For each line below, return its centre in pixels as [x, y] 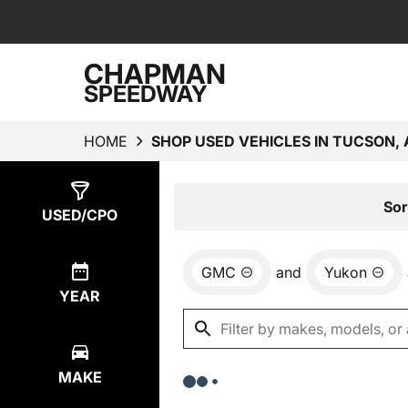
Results [221, 205]
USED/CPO [80, 215]
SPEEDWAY [146, 93]
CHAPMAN [155, 73]
